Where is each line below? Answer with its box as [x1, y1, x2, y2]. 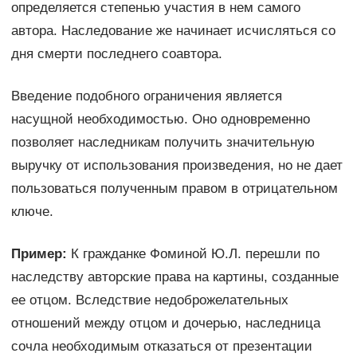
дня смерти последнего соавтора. [10, 45, 222, 61]
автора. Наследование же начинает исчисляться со [10, 22, 335, 38]
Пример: [10, 245, 67, 261]
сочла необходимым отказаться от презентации [10, 338, 312, 354]
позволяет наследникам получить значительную [10, 134, 315, 150]
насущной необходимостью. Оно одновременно [10, 111, 310, 127]
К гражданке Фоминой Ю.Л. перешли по [66, 245, 320, 261]
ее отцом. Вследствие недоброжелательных [10, 292, 288, 308]
